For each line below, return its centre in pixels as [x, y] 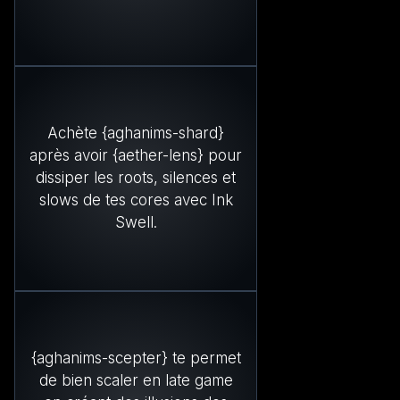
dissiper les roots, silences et [136, 178]
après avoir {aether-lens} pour [136, 156]
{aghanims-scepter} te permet [136, 358]
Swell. [136, 223]
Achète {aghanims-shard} [136, 133]
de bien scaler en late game [136, 381]
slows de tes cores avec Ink [136, 200]
